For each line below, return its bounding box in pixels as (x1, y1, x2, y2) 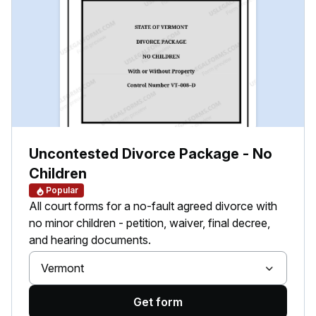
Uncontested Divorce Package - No (29, 145, 272, 162)
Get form (133, 295, 183, 309)
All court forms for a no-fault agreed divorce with (29, 199, 277, 213)
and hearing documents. (29, 233, 151, 247)
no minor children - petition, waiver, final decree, (29, 216, 270, 230)
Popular (46, 185, 78, 195)
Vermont (41, 260, 84, 275)
